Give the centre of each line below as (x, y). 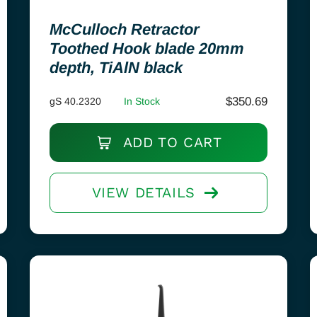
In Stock (142, 101)
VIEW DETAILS (143, 192)
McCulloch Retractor (124, 29)
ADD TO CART (170, 142)
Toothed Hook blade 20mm (146, 48)
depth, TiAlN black (116, 68)
